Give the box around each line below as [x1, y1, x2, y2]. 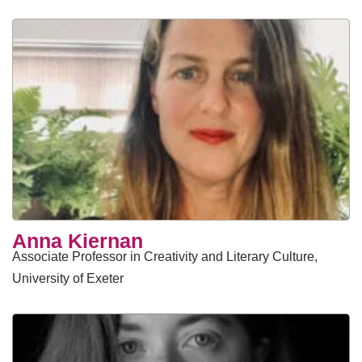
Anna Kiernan [12, 229, 143, 252]
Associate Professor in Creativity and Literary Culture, [12, 250, 318, 263]
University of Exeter [12, 271, 124, 285]
